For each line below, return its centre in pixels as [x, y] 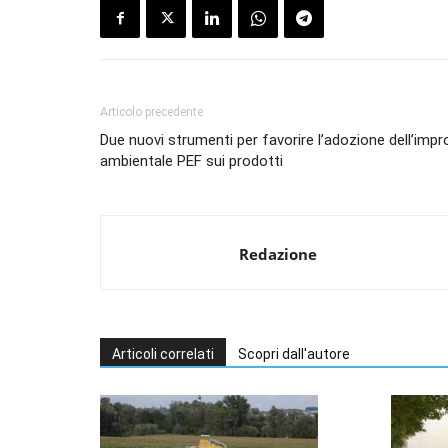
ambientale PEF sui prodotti [191, 161]
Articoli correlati [163, 354]
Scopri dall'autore [294, 354]
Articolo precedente [151, 112]
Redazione [278, 254]
